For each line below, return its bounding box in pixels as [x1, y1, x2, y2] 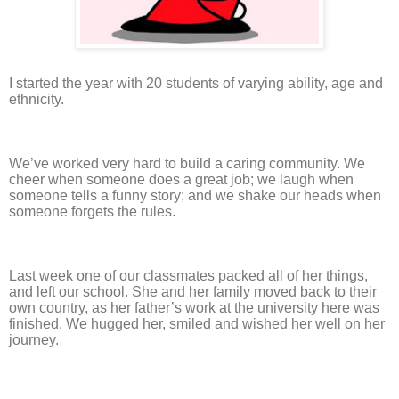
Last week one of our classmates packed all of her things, [9, 268, 368, 284]
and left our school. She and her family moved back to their [9, 284, 377, 300]
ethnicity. [9, 92, 64, 108]
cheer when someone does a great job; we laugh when [9, 172, 354, 188]
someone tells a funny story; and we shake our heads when [9, 188, 381, 204]
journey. [9, 332, 59, 348]
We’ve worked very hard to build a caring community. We [9, 156, 365, 172]
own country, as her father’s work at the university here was [9, 300, 379, 316]
